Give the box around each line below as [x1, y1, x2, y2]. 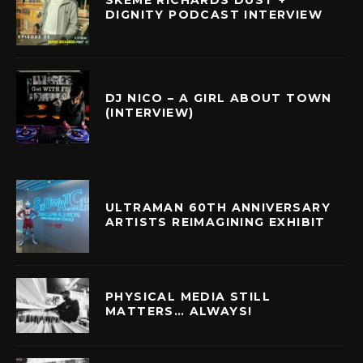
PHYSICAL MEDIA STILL [105, 288, 271, 304]
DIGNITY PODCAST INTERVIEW [105, 6, 322, 22]
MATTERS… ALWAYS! [105, 303, 253, 318]
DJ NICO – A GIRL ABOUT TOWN [105, 90, 332, 105]
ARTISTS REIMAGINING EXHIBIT [105, 214, 326, 229]
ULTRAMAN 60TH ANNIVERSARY [105, 199, 331, 215]
